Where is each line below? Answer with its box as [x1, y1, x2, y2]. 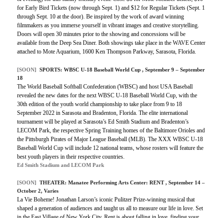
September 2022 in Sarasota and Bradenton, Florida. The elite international [17, 109, 188, 117]
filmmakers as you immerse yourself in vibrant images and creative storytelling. [17, 22, 199, 29]
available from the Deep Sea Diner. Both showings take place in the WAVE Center [17, 39, 205, 47]
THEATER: [39, 180, 68, 186]
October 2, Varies [17, 188, 58, 194]
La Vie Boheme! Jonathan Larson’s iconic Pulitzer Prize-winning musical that [17, 196, 195, 203]
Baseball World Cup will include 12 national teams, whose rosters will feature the [17, 145, 203, 152]
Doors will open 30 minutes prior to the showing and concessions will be [17, 31, 185, 38]
